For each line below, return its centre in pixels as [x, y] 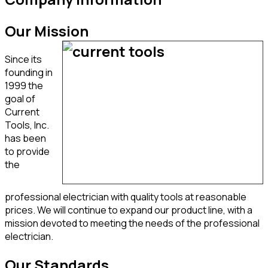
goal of [20, 98]
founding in [29, 72]
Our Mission [47, 31]
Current [22, 112]
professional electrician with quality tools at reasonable [126, 197]
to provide [27, 151]
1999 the [24, 85]
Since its [23, 59]
